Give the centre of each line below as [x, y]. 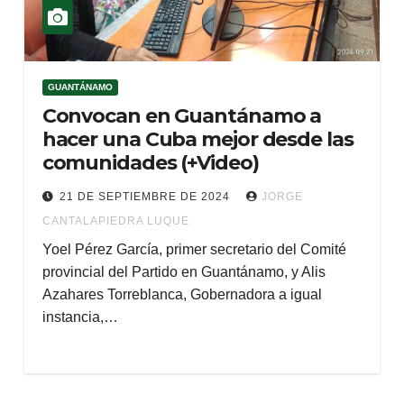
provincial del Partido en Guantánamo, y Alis [184, 272]
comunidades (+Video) [150, 163]
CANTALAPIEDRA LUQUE [115, 221]
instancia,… [80, 317]
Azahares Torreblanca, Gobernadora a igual [182, 294]
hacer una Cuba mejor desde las [197, 139]
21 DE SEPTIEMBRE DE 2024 [146, 197]
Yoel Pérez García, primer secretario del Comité [194, 249]
